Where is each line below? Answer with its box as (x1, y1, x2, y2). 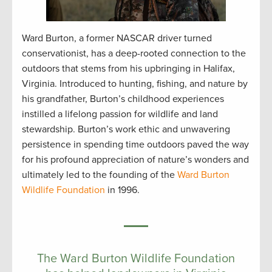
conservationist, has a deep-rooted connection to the (22, 47, 246, 60)
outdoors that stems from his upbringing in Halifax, (22, 63, 235, 75)
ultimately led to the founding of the (22, 169, 177, 182)
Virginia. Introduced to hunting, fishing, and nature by (22, 78, 248, 90)
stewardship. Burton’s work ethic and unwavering (22, 123, 230, 136)
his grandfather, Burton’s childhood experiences (22, 93, 224, 106)
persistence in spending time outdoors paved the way (22, 138, 249, 151)
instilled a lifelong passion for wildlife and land (22, 108, 218, 121)
